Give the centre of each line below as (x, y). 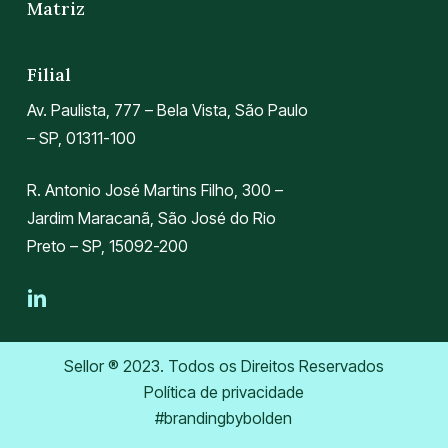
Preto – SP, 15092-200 (107, 246)
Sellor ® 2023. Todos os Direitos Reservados (223, 366)
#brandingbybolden (224, 418)
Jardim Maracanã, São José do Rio (151, 218)
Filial (48, 75)
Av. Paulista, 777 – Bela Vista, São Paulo (167, 110)
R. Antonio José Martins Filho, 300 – (154, 190)
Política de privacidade (223, 392)
